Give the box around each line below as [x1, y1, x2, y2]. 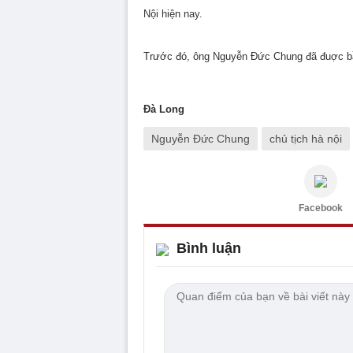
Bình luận [176, 240, 241, 256]
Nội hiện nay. [143, 8, 203, 20]
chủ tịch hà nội [269, 132, 342, 145]
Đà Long [143, 103, 184, 115]
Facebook [299, 203, 343, 214]
